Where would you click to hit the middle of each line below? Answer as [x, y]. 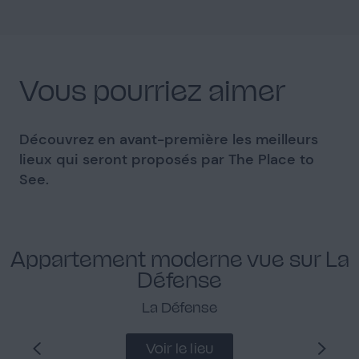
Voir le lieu [179, 347]
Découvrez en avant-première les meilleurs [169, 139]
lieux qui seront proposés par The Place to [167, 159]
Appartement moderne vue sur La [179, 258]
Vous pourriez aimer [152, 89]
